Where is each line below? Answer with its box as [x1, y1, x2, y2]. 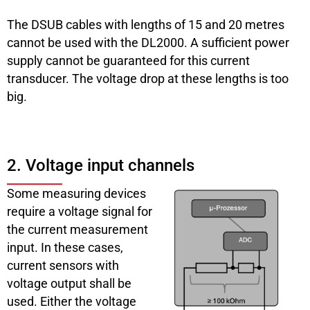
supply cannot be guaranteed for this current [7, 53, 250, 68]
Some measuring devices [7, 185, 146, 201]
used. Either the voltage [7, 293, 136, 309]
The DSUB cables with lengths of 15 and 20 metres [7, 17, 284, 32]
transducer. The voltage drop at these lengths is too [7, 71, 289, 86]
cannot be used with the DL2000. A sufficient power [7, 35, 289, 50]
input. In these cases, [7, 239, 123, 255]
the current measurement [7, 221, 148, 237]
